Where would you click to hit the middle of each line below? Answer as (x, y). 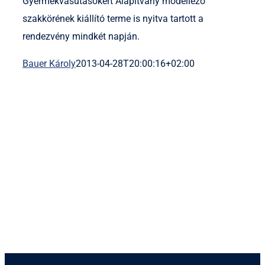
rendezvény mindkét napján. (81, 37)
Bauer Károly (49, 64)
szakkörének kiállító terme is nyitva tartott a (113, 19)
